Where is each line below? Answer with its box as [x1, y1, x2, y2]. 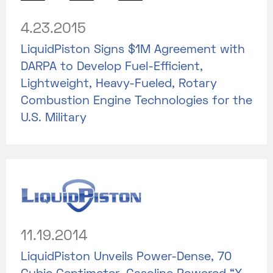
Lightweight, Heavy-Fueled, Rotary [21, 78, 217, 90]
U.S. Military [21, 112, 87, 124]
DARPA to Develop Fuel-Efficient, [21, 61, 203, 73]
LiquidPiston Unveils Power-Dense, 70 [21, 251, 232, 263]
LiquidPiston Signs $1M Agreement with [21, 44, 245, 55]
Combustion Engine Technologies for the [21, 95, 252, 107]
